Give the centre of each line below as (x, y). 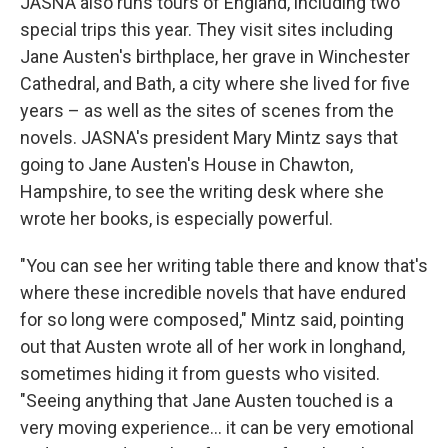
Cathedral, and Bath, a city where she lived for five (215, 83)
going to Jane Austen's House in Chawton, (186, 164)
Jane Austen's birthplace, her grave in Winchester (215, 56)
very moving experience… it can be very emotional (217, 427)
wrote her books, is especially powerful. (176, 218)
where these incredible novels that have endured (213, 292)
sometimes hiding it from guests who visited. (200, 373)
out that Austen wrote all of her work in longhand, (212, 346)
